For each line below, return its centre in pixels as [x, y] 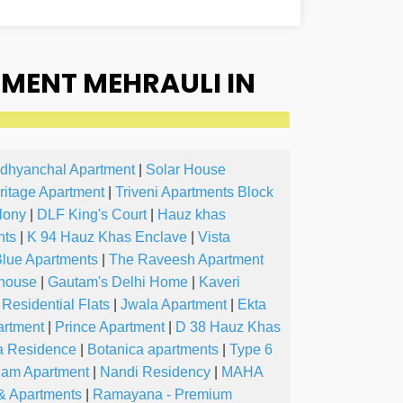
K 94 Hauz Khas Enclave [107, 237]
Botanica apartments [153, 350]
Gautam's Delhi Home [118, 282]
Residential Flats [56, 305]
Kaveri [219, 282]
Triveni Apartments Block [194, 193]
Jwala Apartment [174, 305]
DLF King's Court [92, 215]
